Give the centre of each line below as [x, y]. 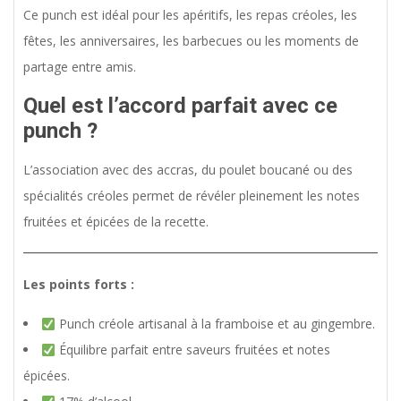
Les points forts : [79, 285]
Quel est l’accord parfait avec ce [180, 106]
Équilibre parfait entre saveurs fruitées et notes [192, 350]
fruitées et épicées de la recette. [116, 222]
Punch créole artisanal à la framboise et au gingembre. [215, 324]
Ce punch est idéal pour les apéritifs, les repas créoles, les [190, 15]
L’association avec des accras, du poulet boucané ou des [188, 170]
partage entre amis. [80, 67]
